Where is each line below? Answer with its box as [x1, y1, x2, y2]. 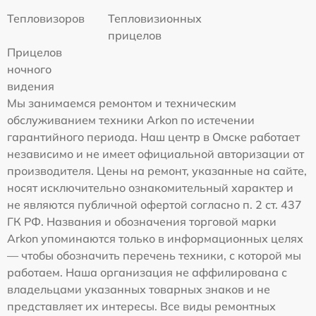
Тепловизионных [108, 11, 202, 26]
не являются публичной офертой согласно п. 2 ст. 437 [7, 197, 302, 212]
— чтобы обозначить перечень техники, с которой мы [7, 248, 301, 263]
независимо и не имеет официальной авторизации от [7, 147, 304, 162]
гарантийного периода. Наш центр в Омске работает [7, 130, 300, 145]
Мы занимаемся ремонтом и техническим [7, 96, 236, 111]
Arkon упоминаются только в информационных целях [7, 231, 303, 246]
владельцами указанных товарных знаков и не [7, 282, 270, 297]
